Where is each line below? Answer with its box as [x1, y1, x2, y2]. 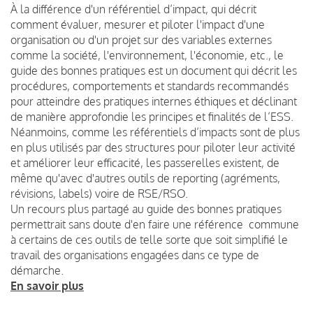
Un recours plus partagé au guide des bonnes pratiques [10, 201, 282, 216]
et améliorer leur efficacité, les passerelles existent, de [10, 155, 279, 170]
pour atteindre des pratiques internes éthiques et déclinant [10, 94, 297, 108]
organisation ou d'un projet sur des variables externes [10, 32, 272, 47]
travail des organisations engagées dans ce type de [10, 247, 259, 262]
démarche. [10, 263, 64, 277]
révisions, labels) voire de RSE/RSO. [10, 186, 188, 201]
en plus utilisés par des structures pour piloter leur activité [10, 140, 296, 154]
